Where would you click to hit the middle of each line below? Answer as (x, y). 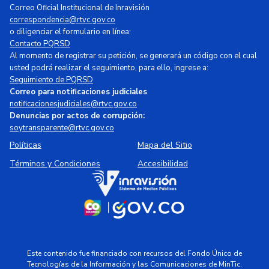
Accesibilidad (163, 163)
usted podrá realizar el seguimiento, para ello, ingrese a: (109, 68)
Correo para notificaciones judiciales (78, 92)
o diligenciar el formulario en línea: (70, 32)
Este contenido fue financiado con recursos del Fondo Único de (134, 253)
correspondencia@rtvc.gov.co (62, 20)
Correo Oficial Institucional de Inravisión (80, 8)
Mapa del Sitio (165, 145)
